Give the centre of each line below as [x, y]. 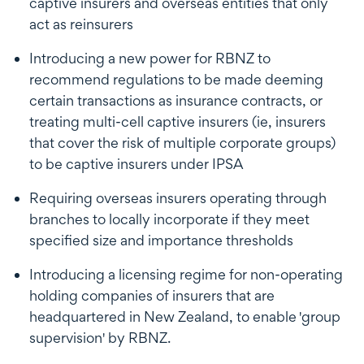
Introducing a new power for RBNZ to [150, 58]
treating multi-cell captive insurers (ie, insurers [178, 121]
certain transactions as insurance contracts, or [176, 100]
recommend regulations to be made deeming [176, 79]
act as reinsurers [81, 24]
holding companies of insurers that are [152, 295]
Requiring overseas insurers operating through [178, 197]
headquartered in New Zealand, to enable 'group [185, 316]
